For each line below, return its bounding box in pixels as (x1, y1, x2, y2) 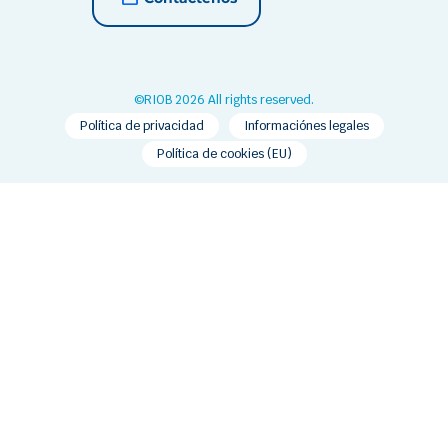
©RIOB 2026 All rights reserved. (134, 92, 314, 109)
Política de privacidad (79, 118, 204, 135)
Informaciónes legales (243, 118, 369, 135)
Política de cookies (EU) (156, 146, 292, 163)
